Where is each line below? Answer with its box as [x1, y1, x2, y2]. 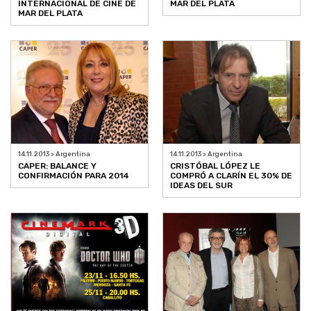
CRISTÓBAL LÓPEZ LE [170, 161, 260, 171]
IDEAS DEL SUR [170, 180, 233, 190]
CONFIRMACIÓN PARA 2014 [18, 171, 129, 180]
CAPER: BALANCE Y [18, 161, 96, 171]
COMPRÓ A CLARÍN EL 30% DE [170, 171, 292, 180]
